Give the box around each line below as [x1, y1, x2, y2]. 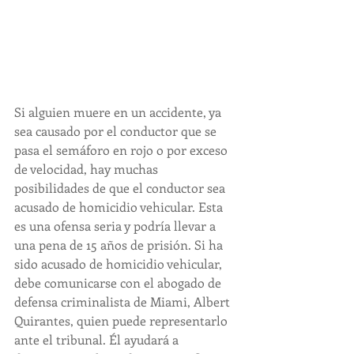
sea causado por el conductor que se [14, 122, 220, 140]
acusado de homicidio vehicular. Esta [14, 198, 226, 216]
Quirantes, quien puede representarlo [14, 312, 231, 330]
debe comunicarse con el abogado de [14, 274, 224, 292]
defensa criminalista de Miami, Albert [14, 293, 233, 311]
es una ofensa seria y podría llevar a [14, 217, 219, 235]
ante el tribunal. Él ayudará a [14, 331, 182, 348]
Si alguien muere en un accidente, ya [14, 104, 224, 121]
